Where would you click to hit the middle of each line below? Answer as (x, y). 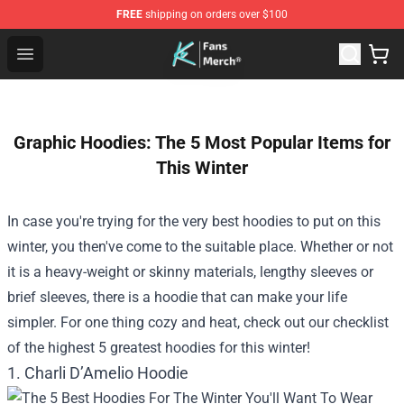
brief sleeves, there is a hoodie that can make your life (177, 297)
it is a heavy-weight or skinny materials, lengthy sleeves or (190, 272)
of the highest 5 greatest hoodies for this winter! (159, 348)
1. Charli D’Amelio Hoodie (98, 373)
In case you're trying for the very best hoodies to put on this (194, 221)
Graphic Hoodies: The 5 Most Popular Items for (202, 142)
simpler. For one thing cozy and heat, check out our (170, 322)
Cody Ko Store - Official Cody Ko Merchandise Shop (205, 42)
